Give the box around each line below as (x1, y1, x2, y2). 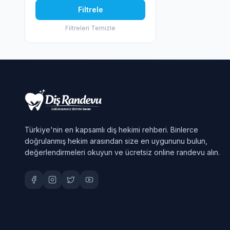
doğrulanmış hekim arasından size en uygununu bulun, (25, 137, 207, 145)
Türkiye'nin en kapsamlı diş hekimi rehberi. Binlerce (25, 125, 198, 134)
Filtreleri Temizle (65, 24, 116, 32)
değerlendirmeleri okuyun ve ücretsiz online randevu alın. (25, 148, 220, 157)
